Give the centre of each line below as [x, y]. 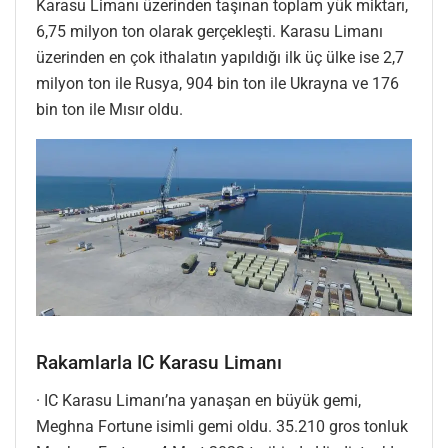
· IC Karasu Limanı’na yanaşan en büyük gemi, [198, 400]
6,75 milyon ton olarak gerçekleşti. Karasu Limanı [209, 31]
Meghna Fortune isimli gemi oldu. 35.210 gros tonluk [222, 426]
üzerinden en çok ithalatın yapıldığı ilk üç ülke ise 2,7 [220, 57]
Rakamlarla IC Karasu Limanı [159, 363]
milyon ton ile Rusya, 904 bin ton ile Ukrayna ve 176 [217, 83]
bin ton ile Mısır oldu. [109, 109]
